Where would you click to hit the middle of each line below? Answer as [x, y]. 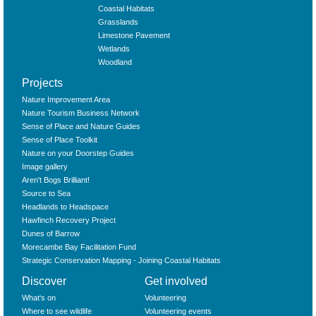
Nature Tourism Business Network [81, 113]
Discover [44, 281]
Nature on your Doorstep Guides [78, 153]
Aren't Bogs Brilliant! [56, 180]
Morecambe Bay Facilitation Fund [79, 247]
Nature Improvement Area [66, 100]
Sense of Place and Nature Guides [81, 127]
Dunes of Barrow [51, 234]
